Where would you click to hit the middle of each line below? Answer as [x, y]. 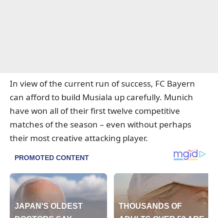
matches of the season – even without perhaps [100, 125]
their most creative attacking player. [79, 138]
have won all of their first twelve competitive [95, 111]
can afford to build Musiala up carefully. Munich [101, 97]
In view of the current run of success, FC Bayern [102, 84]
